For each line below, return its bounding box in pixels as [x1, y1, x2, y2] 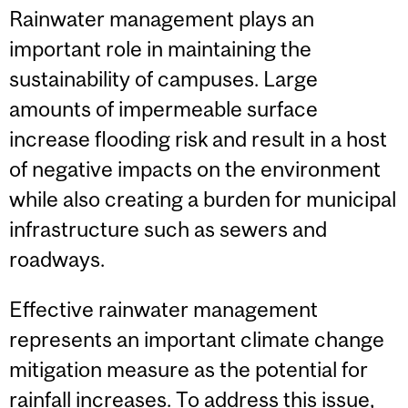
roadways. [9, 246, 105, 271]
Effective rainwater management [9, 296, 318, 321]
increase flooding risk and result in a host [9, 126, 387, 151]
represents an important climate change [9, 326, 384, 352]
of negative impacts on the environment [9, 156, 381, 181]
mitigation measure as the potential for [9, 356, 368, 382]
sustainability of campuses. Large [9, 66, 318, 91]
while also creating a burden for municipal [9, 186, 396, 211]
